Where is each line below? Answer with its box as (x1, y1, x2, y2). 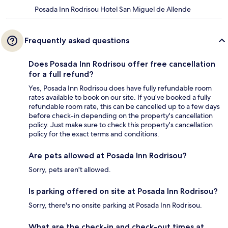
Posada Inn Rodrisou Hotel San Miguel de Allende (35, 5, 191, 14)
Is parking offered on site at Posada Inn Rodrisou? (28, 186, 218, 196)
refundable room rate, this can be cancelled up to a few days (28, 102, 220, 111)
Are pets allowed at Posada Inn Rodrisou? (28, 151, 187, 161)
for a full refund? (28, 69, 94, 79)
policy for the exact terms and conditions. (28, 129, 159, 139)
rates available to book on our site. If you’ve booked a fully (28, 93, 211, 102)
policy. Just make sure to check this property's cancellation (28, 120, 213, 130)
